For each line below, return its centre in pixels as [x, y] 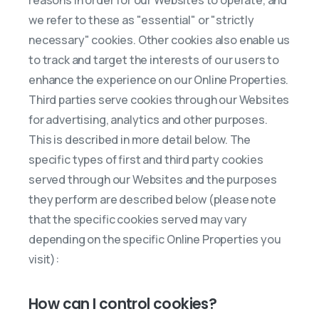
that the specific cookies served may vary [138, 219]
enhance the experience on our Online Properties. [159, 80]
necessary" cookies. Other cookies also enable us [159, 40]
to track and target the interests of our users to [154, 60]
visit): [44, 259]
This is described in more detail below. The [140, 140]
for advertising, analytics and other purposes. [148, 120]
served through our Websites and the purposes [153, 179]
